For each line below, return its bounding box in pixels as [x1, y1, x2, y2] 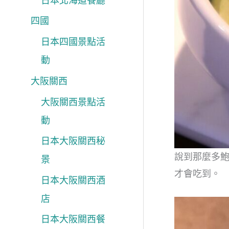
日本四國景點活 [41, 36, 105, 48]
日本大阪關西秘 [41, 135, 105, 147]
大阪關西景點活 [41, 96, 105, 107]
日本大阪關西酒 [41, 174, 105, 186]
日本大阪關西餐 [41, 214, 105, 225]
